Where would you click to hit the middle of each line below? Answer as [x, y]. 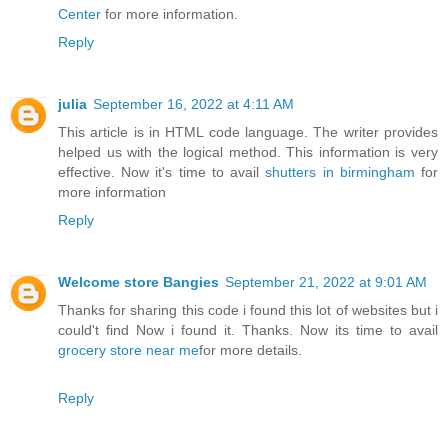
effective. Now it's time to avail [162, 172]
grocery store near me [128, 350]
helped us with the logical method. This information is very [248, 152]
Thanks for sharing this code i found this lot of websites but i [248, 310]
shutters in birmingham [340, 172]
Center [79, 14]
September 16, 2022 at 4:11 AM [193, 104]
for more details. [250, 350]
